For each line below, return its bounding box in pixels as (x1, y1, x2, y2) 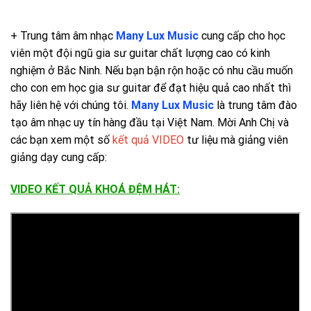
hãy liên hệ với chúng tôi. (10, 99, 131, 112)
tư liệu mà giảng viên (184, 133, 288, 147)
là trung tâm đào (217, 99, 297, 112)
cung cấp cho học (201, 29, 285, 43)
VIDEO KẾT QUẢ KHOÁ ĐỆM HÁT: (10, 183, 180, 196)
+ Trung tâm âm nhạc (10, 29, 116, 43)
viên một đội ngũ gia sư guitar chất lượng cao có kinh (10, 47, 270, 60)
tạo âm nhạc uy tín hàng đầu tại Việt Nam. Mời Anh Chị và (10, 116, 289, 130)
